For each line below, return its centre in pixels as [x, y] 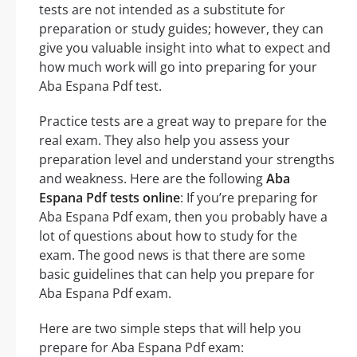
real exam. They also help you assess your [165, 141]
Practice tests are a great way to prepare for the [183, 122]
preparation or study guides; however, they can [181, 29]
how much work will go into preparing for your [178, 67]
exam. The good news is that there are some [172, 255]
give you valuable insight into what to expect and [185, 48]
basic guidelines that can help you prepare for [177, 275]
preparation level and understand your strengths [187, 160]
